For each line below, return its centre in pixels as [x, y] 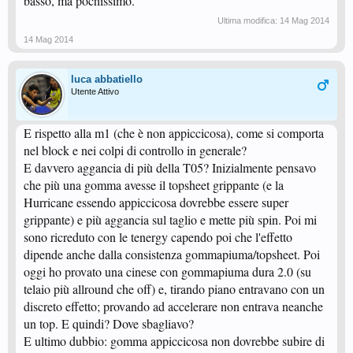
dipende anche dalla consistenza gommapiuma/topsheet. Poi [172, 254]
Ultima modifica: [249, 20]
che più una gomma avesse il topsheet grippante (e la [154, 185]
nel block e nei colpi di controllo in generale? [135, 150]
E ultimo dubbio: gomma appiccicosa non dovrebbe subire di [174, 341]
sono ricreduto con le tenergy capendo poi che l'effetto [158, 237]
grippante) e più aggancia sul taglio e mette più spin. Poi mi [170, 219]
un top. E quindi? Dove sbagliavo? [109, 323]
